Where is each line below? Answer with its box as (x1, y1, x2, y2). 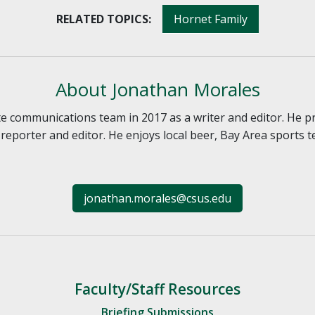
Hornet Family (174, 11, 247, 27)
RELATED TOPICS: (56, 11, 151, 27)
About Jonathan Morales (55, 76, 260, 102)
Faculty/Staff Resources (75, 278, 240, 299)
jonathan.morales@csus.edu (84, 190, 231, 206)
